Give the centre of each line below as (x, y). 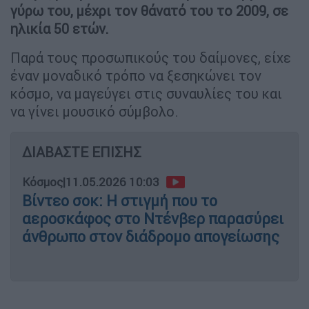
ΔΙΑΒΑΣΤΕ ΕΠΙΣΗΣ (82, 152)
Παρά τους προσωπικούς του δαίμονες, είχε (151, 57)
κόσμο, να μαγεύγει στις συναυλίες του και (146, 93)
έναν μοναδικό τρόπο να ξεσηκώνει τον (136, 75)
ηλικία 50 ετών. (60, 28)
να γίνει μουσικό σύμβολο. (94, 111)
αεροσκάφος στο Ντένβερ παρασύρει (153, 219)
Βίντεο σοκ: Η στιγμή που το (120, 201)
